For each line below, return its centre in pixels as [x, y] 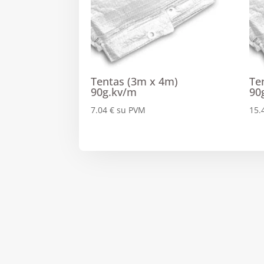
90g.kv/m [114, 92]
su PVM [131, 110]
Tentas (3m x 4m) [135, 81]
